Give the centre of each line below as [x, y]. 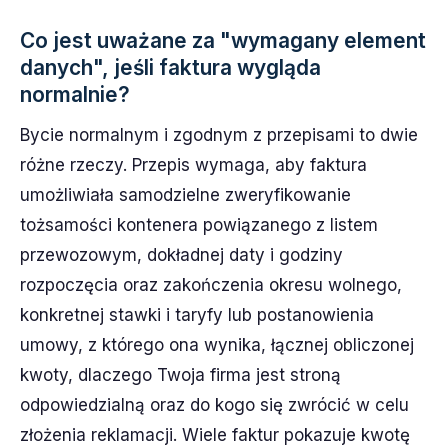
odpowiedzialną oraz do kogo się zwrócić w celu [214, 404]
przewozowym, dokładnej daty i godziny [181, 254]
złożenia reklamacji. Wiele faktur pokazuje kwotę [215, 434]
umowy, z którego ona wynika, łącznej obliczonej [217, 344]
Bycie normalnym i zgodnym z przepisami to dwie [219, 134]
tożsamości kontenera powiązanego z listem [199, 224]
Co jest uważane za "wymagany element [223, 40]
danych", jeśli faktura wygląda [170, 67]
